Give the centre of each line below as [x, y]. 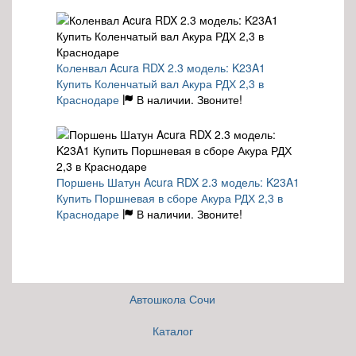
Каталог [172, 331]
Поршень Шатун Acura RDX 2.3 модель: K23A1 [178, 182]
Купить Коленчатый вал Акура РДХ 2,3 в [160, 83]
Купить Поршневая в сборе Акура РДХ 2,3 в [170, 197]
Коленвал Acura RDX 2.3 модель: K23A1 [161, 67]
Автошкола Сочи [172, 299]
